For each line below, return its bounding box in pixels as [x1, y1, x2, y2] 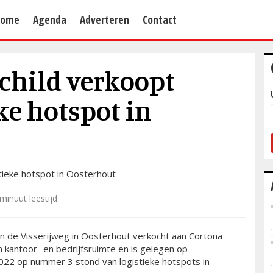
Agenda [33, 12, 66, 27]
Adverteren [80, 12, 129, 27]
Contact [143, 12, 177, 27]
